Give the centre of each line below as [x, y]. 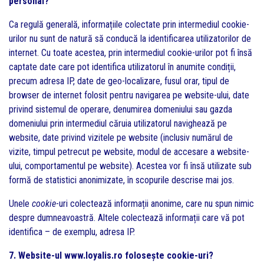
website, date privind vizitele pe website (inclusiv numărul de [121, 138]
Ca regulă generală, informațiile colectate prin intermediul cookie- [129, 24]
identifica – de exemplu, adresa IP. [72, 232]
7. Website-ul [37, 255]
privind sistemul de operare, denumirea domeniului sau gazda [121, 109]
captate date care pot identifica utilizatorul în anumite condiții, [122, 67]
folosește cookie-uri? [168, 255]
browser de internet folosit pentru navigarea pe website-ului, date [129, 95]
